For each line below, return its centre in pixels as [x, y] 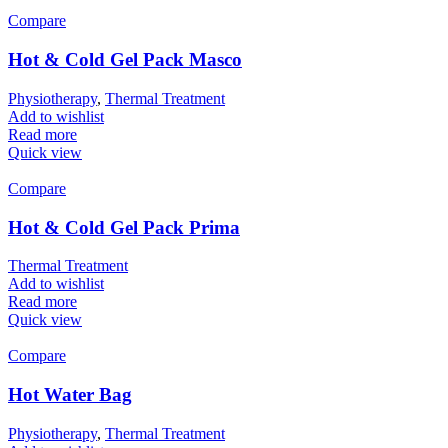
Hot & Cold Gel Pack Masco [125, 60]
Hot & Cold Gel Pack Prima [124, 227]
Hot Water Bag [70, 395]
